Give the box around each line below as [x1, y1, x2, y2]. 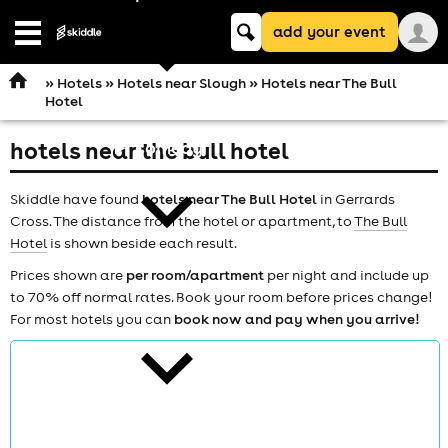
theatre [134, 292, 201, 316]
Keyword [230, 12, 290, 30]
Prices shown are [10, 265, 126, 284]
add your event [273, 22, 386, 41]
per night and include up [264, 265, 429, 284]
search [230, 30, 276, 48]
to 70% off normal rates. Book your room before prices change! [10, 287, 432, 306]
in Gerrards [317, 189, 395, 208]
